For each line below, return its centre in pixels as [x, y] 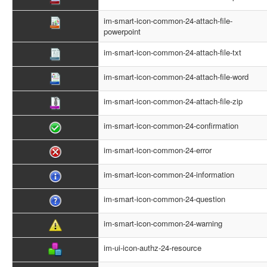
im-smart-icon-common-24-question [164, 199]
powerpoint [122, 31]
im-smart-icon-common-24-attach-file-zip [173, 101]
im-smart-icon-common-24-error [158, 150]
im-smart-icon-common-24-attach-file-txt [173, 52]
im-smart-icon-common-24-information [169, 174]
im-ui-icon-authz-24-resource [153, 248]
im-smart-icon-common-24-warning [163, 223]
